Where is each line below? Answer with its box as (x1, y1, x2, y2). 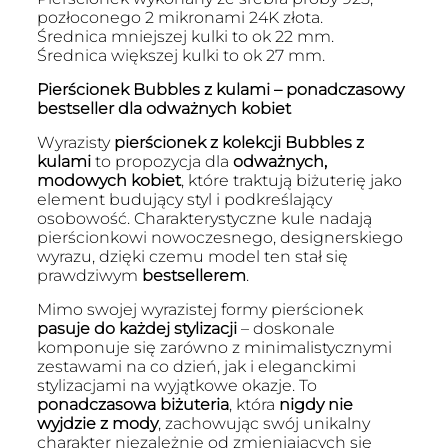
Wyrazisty (36, 133, 114, 153)
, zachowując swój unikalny (157, 414, 370, 434)
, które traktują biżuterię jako (180, 171, 402, 191)
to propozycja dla (90, 152, 233, 172)
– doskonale (236, 319, 335, 339)
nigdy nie (278, 395, 353, 415)
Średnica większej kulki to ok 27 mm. (36, 46, 325, 66)
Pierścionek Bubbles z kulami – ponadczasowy (36, 80, 404, 100)
